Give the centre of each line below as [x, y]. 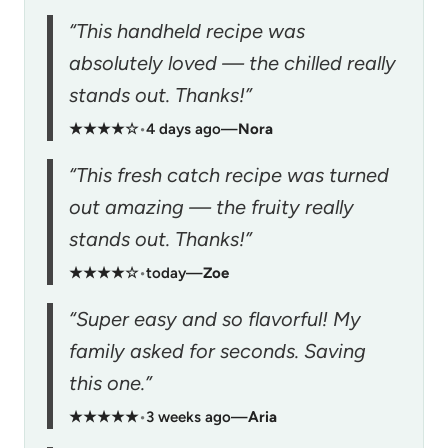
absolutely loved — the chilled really [232, 62]
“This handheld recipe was [187, 30]
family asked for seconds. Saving [217, 350]
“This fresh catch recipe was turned [229, 174]
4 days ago [183, 128]
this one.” [110, 382]
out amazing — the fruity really [211, 206]
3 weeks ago [188, 416]
